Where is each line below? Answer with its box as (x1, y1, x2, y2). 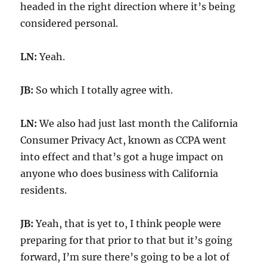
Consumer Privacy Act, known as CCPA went (20, 133, 227, 146)
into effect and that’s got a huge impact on (20, 150, 224, 163)
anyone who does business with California (20, 167, 219, 179)
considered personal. (20, 17, 119, 29)
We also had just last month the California (37, 117, 238, 129)
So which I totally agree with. (33, 83, 173, 96)
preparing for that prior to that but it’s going (20, 234, 233, 246)
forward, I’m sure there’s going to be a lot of (20, 250, 230, 263)
